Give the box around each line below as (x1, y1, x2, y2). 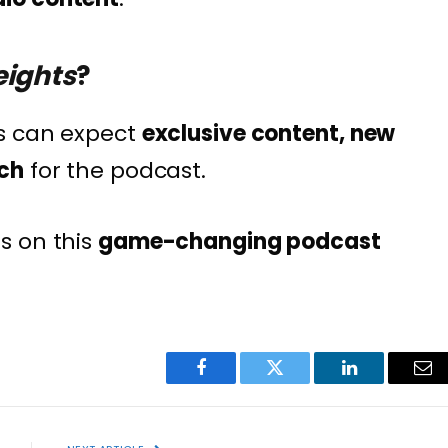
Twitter (273, 373, 326, 392)
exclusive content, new (141, 118, 396, 150)
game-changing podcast (98, 225, 381, 257)
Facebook (199, 373, 270, 392)
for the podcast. (23, 155, 207, 187)
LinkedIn (347, 373, 414, 392)
